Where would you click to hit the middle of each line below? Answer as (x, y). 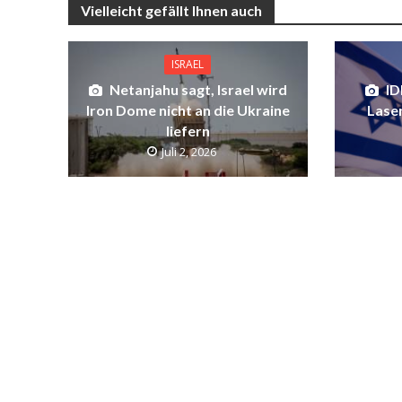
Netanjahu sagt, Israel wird (198, 90)
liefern (188, 131)
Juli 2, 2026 (188, 152)
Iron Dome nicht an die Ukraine (188, 110)
